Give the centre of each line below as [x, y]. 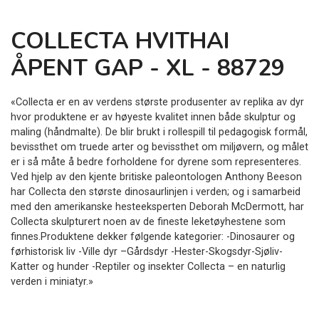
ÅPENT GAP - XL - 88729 [148, 68]
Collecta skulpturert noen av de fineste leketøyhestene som [148, 222]
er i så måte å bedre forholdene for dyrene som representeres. [156, 162]
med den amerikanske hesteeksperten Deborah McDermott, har [157, 207]
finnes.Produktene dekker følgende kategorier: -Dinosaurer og [153, 237]
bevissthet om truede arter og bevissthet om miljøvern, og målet [159, 147]
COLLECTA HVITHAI [120, 41]
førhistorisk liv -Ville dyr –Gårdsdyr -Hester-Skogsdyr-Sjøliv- [147, 252]
